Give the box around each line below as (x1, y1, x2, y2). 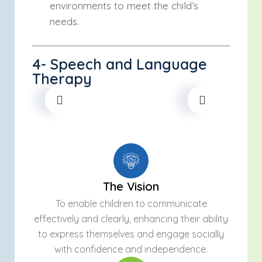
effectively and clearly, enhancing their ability (34, 213, 228, 225)
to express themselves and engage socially (38, 228, 224, 240)
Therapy (32, 70, 92, 88)
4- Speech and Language (32, 55, 207, 73)
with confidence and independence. (54, 243, 208, 255)
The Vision (103, 179, 159, 194)
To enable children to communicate (55, 198, 207, 209)
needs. (50, 15, 79, 27)
